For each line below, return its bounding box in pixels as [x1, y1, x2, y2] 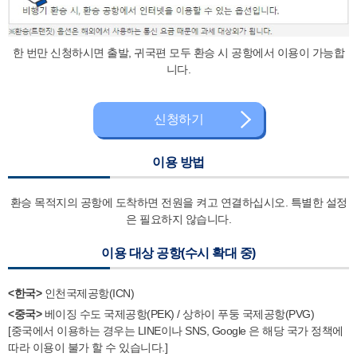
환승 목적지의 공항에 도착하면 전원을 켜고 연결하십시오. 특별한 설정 [10, 196, 347, 210]
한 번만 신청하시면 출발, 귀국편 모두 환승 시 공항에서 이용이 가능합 [12, 46, 345, 60]
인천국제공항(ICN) [44, 287, 134, 300]
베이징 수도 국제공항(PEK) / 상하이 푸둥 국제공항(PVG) [44, 308, 314, 321]
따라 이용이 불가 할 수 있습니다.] [8, 341, 167, 355]
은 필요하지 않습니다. [126, 213, 231, 226]
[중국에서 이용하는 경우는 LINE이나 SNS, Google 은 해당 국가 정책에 [8, 324, 343, 338]
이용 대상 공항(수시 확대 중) [101, 246, 256, 261]
